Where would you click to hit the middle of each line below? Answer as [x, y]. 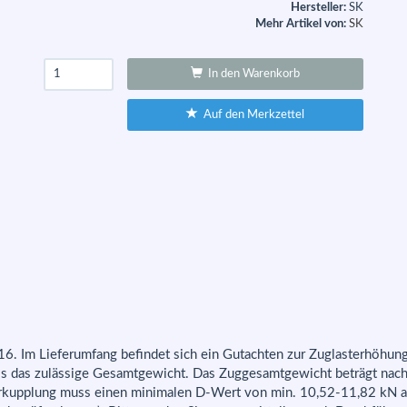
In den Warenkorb [251, 74]
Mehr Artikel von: [301, 24]
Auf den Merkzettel [251, 114]
